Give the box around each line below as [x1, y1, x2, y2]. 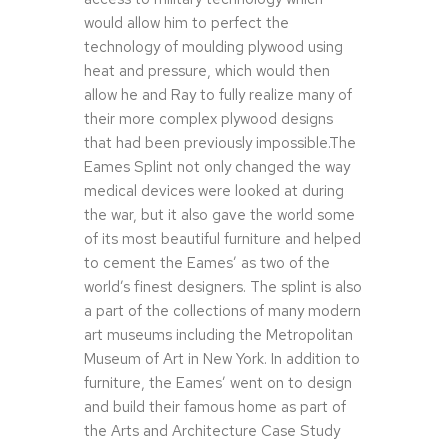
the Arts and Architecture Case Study [84, 421, 340, 442]
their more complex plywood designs [84, 109, 333, 130]
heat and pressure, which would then [84, 61, 330, 82]
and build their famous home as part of [84, 397, 346, 418]
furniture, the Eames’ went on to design [84, 373, 352, 394]
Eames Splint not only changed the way [84, 157, 350, 178]
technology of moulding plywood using [84, 37, 343, 58]
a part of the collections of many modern [84, 301, 361, 322]
